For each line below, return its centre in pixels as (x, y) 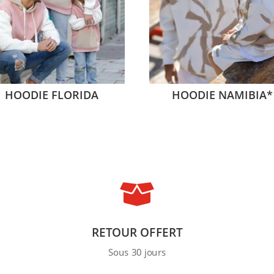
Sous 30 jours (137, 252)
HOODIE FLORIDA (51, 94)
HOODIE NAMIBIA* (222, 94)
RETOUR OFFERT (137, 232)
